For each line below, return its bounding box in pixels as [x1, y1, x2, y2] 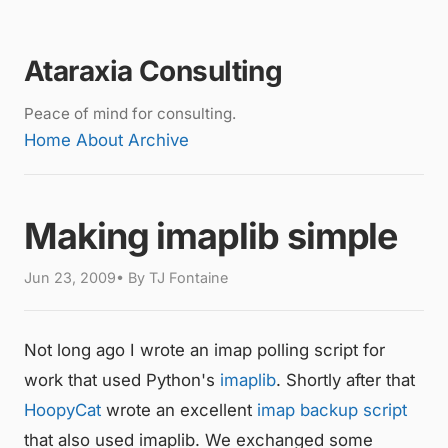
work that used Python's [24, 370, 220, 391]
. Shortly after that [276, 370, 415, 391]
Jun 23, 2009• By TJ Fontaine [24, 269, 228, 287]
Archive [128, 130, 189, 151]
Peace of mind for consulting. [24, 104, 236, 124]
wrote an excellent [101, 400, 257, 421]
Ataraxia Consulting [24, 54, 283, 88]
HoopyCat [24, 400, 101, 421]
